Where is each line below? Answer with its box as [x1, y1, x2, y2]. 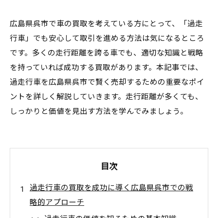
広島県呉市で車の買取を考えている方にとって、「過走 [10, 19, 203, 28]
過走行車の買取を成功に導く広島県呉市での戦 [30, 183, 193, 192]
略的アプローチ [30, 198, 84, 207]
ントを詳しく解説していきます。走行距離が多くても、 [10, 92, 203, 101]
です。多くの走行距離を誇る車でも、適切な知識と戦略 [10, 49, 203, 57]
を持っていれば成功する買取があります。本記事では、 [10, 63, 203, 72]
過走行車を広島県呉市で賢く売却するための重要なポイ [10, 78, 204, 87]
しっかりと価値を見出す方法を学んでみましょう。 [10, 107, 188, 116]
